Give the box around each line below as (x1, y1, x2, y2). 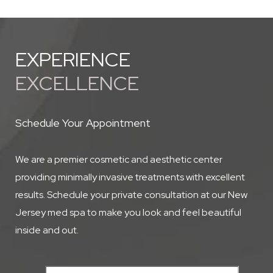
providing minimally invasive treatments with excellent (15, 171, 245, 183)
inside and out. (15, 224, 79, 236)
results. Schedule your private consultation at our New (15, 188, 247, 201)
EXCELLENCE (15, 70, 139, 96)
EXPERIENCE (15, 46, 130, 73)
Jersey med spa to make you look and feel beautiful (15, 206, 241, 219)
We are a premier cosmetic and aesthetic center (15, 153, 222, 166)
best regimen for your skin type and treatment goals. (15, 9, 243, 21)
